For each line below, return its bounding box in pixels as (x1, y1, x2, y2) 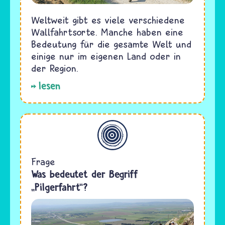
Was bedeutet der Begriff (31, 168, 138, 181)
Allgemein (17, 120, 58, 132)
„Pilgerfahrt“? (31, 181, 88, 194)
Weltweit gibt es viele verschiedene (31, 14, 185, 26)
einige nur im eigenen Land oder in (31, 50, 181, 62)
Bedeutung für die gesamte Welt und (31, 38, 191, 50)
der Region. (31, 62, 78, 74)
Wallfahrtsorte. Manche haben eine (31, 26, 183, 38)
